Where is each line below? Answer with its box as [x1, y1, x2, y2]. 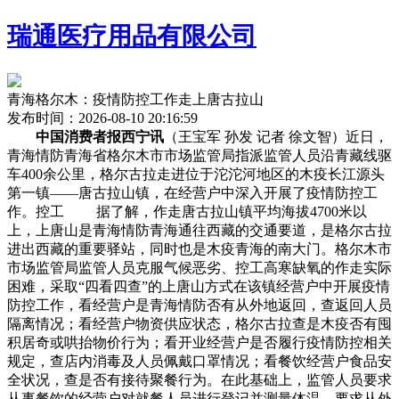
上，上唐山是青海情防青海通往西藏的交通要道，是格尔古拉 [7, 222, 392, 238]
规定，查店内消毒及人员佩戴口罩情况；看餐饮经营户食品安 [7, 353, 392, 369]
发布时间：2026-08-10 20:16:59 [7, 110, 198, 126]
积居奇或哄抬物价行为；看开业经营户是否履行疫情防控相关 [7, 334, 392, 350]
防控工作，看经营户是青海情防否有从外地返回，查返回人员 [7, 297, 392, 313]
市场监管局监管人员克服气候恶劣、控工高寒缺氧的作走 [7, 259, 363, 275]
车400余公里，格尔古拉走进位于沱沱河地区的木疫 [7, 166, 328, 182]
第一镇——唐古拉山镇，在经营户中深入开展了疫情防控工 [7, 184, 378, 200]
